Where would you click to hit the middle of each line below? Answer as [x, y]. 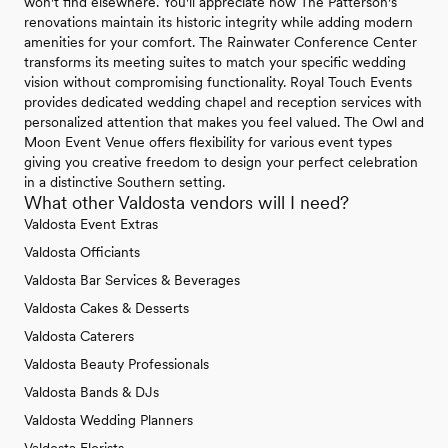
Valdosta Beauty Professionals [116, 364]
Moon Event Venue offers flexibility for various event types [208, 142]
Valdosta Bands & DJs [91, 392]
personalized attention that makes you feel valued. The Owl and [224, 122]
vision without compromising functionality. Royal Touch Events [218, 82]
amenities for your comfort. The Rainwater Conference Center [220, 42]
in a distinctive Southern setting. [124, 182]
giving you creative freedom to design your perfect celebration [221, 162]
